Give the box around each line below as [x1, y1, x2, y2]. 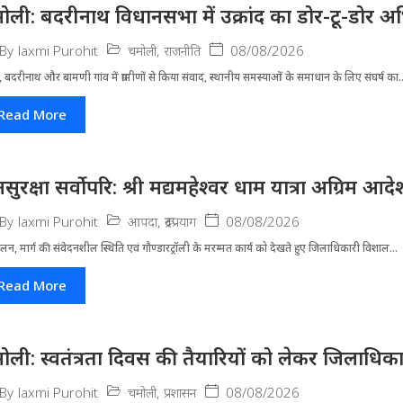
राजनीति [164, 40, 201, 59]
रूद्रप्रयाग [165, 211, 197, 230]
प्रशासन [164, 382, 197, 401]
